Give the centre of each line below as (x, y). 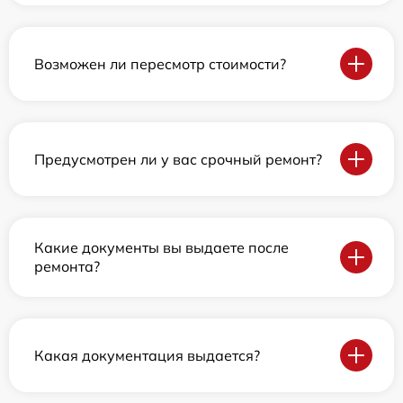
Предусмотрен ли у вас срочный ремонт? (178, 159)
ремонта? (67, 266)
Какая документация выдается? (147, 355)
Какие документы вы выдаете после (161, 247)
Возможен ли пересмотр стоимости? (160, 63)
